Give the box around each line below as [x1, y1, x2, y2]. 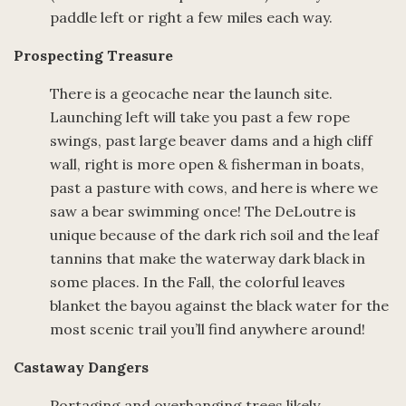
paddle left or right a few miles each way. [50, 8, 333, 26]
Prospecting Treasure [14, 46, 173, 64]
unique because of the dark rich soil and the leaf [50, 226, 379, 244]
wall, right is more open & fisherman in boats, [50, 155, 364, 173]
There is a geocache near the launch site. [50, 84, 333, 102]
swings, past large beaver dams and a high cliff [50, 131, 372, 150]
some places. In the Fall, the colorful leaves [50, 273, 345, 291]
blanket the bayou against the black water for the [50, 296, 389, 314]
